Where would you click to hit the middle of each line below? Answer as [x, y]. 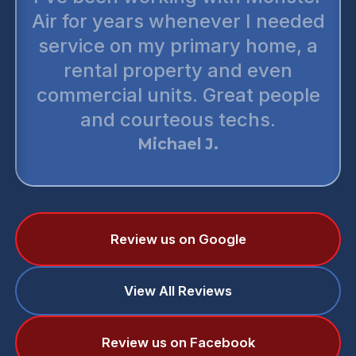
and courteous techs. [178, 119]
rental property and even [178, 70]
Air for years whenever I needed [178, 21]
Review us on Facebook [178, 343]
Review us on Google [178, 239]
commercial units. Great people [178, 95]
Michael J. [178, 144]
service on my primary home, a [178, 45]
